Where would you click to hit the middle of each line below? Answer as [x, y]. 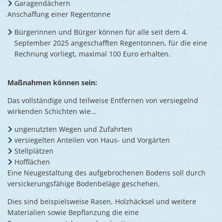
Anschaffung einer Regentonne [59, 14]
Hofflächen [32, 162]
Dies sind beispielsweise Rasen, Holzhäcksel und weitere [102, 201]
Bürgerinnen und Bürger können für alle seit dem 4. [101, 32]
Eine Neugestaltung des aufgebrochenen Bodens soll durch [107, 172]
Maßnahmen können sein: [52, 82]
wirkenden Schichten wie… [53, 111]
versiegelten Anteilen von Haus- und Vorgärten [92, 140]
